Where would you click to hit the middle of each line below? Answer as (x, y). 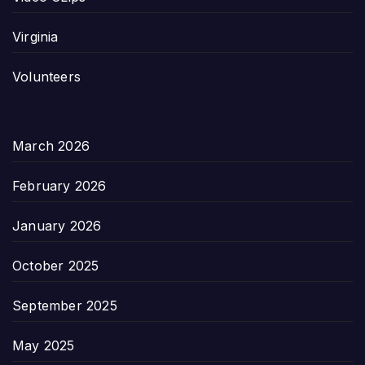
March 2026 (51, 145)
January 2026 (57, 225)
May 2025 (44, 345)
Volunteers (46, 76)
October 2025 (56, 265)
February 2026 (59, 185)
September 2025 (65, 305)
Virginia (35, 36)
